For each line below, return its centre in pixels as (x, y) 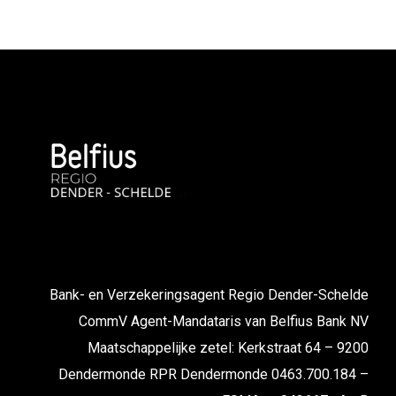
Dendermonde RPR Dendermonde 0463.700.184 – (213, 375)
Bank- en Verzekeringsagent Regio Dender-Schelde (209, 295)
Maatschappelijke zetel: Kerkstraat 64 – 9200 (228, 348)
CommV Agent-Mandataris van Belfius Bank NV (224, 322)
